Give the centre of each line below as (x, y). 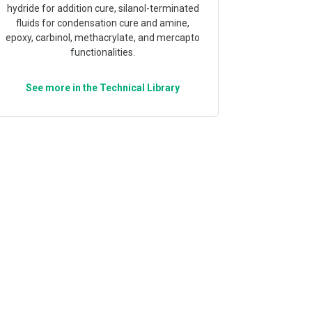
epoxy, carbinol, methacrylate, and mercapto (103, 38)
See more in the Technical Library (103, 88)
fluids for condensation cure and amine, (103, 23)
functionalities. (103, 52)
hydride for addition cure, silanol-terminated (103, 8)
